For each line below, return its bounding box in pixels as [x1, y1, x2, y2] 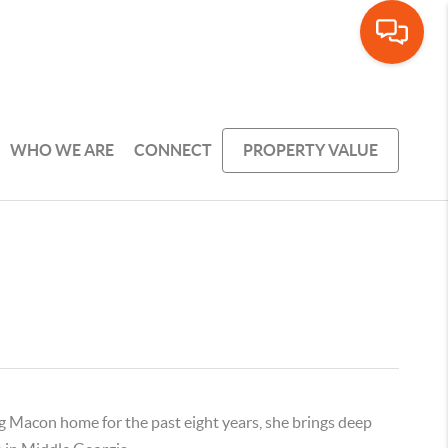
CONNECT [134, 140, 213, 159]
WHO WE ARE [10, 140, 115, 159]
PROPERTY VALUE [243, 140, 379, 159]
